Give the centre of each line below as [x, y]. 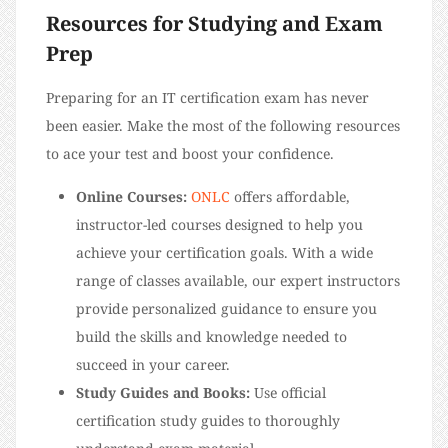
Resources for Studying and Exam [214, 24]
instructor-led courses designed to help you [219, 225]
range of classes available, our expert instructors [238, 281]
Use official [288, 393]
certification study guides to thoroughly [208, 421]
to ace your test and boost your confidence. [190, 154]
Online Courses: [131, 197]
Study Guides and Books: [163, 393]
